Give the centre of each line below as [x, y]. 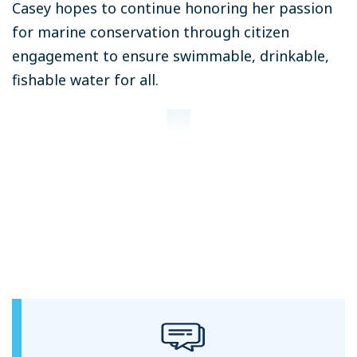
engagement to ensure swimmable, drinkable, [171, 55]
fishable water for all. [85, 79]
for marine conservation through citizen [151, 31]
